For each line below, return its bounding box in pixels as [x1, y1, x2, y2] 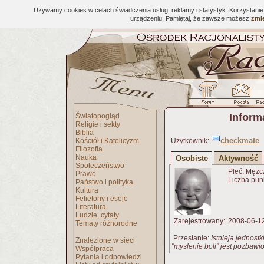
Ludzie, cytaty [75, 211, 119, 219]
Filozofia [75, 145, 103, 153]
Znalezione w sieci [75, 236, 135, 245]
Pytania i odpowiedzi [75, 253, 142, 261]
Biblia [75, 128, 94, 137]
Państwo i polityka [75, 178, 133, 186]
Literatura [75, 203, 106, 211]
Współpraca [75, 245, 114, 253]
